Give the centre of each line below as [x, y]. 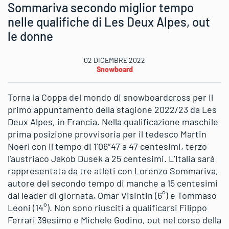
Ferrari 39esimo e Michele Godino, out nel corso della [114, 220]
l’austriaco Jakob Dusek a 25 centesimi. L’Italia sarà [111, 158]
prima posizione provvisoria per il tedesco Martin [107, 134]
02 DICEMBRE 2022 [114, 60]
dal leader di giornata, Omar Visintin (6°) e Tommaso [112, 195]
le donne [30, 36]
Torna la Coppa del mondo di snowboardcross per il [110, 97]
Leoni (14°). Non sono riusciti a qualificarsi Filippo [107, 207]
